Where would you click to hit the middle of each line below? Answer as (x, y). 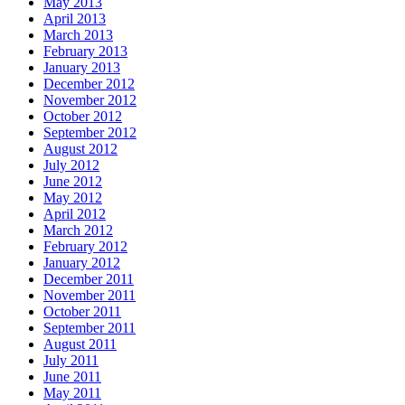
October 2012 (83, 116)
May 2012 (73, 197)
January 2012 (82, 262)
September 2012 (90, 132)
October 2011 (82, 311)
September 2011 (89, 327)
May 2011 (72, 392)
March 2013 (78, 34)
